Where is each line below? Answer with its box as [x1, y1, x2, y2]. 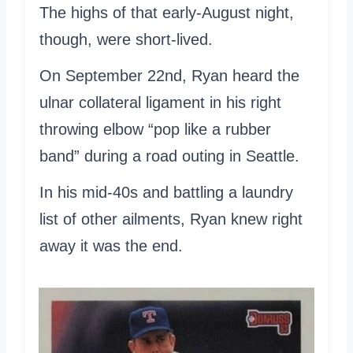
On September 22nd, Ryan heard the [39, 66, 299, 84]
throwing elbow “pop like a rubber [39, 120, 271, 138]
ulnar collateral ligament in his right [39, 93, 281, 111]
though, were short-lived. [39, 30, 213, 48]
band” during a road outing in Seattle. [39, 147, 299, 165]
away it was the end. [39, 236, 183, 255]
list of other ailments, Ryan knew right [39, 210, 303, 228]
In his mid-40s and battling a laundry [39, 183, 293, 201]
